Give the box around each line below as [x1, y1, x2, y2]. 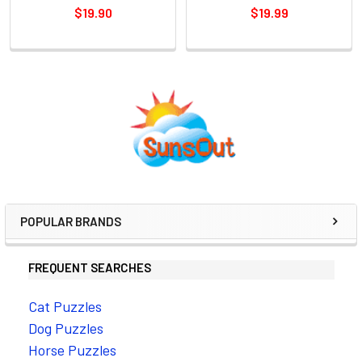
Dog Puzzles [27, 318, 103, 337]
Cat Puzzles [27, 297, 102, 315]
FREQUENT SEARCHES [27, 259, 151, 275]
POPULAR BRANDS [20, 213, 121, 229]
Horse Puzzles [27, 340, 116, 359]
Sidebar [19, 117, 100, 147]
